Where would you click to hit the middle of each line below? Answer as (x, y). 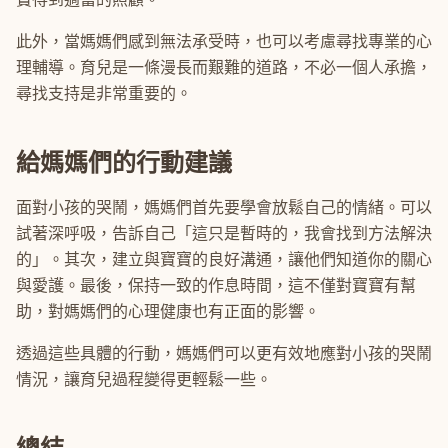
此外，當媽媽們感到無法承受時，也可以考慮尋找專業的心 (224, 41)
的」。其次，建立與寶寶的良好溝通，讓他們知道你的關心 (224, 259)
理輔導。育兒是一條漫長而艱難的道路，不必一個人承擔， (224, 67)
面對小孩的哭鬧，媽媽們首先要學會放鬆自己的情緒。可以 (224, 207)
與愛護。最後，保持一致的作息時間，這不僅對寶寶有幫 (216, 285)
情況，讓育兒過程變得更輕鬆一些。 (144, 379)
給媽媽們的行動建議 (124, 162)
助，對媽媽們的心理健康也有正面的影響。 (168, 311)
